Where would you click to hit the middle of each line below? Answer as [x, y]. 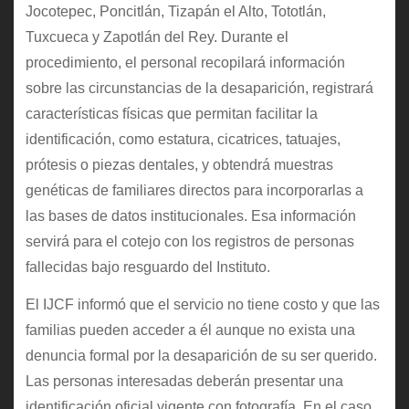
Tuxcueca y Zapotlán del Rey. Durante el [157, 37]
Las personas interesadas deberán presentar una [184, 381]
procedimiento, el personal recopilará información [185, 63]
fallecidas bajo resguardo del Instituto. [147, 267]
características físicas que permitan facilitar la [171, 114]
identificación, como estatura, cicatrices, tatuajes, [183, 140]
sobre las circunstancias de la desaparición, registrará [199, 89]
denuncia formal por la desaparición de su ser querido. [201, 355]
